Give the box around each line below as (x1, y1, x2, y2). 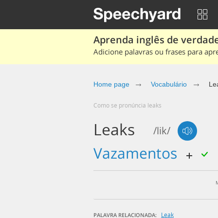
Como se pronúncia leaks (97, 101, 162, 109)
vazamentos (102, 143, 181, 163)
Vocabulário (151, 80, 187, 88)
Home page (93, 80, 129, 88)
